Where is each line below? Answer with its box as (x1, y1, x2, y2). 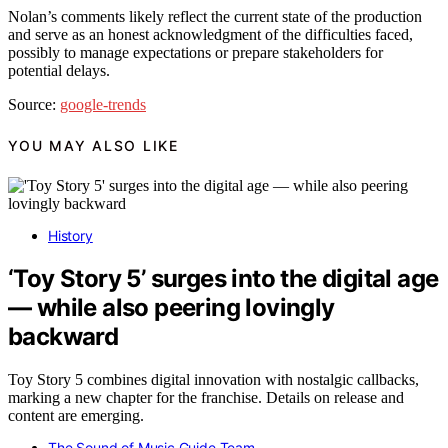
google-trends (60, 95, 146, 113)
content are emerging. (8, 407, 144, 425)
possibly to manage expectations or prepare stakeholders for (8, 43, 383, 61)
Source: (8, 95, 60, 113)
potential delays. (8, 61, 110, 79)
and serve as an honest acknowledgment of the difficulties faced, (8, 25, 413, 43)
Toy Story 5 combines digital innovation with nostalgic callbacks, (8, 371, 419, 389)
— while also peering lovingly (8, 293, 335, 323)
